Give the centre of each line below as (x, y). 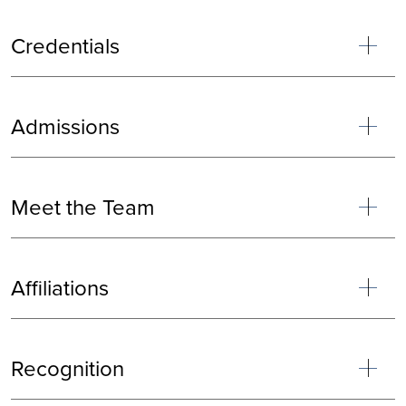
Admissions (65, 126)
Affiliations (60, 288)
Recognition (68, 368)
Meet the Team (83, 207)
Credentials (65, 46)
